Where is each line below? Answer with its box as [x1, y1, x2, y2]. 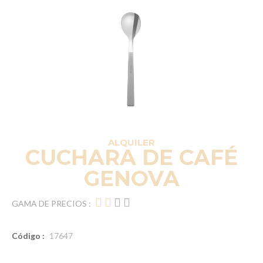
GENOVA [83, 165, 180, 191]
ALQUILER [108, 136, 155, 148]
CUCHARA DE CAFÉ [25, 144, 238, 170]
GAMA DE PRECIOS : [12, 198, 91, 208]
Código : [12, 230, 45, 241]
